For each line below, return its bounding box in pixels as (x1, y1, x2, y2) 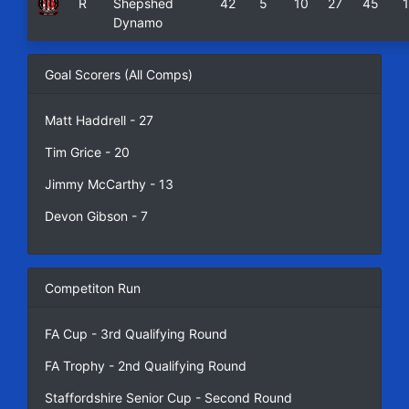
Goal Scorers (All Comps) (44, 66, 193, 82)
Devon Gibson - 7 (44, 207, 148, 224)
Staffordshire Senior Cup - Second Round (44, 389, 292, 405)
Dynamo (112, 15, 163, 31)
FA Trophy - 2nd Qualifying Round (44, 357, 246, 373)
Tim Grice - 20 (44, 143, 130, 160)
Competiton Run (44, 279, 141, 296)
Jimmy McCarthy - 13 (44, 175, 173, 192)
